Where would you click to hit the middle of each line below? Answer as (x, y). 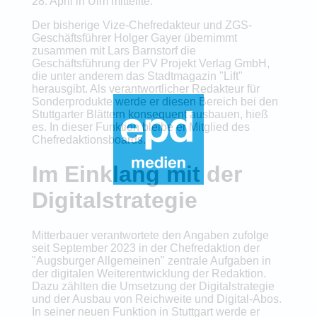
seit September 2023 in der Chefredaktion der (145, 248)
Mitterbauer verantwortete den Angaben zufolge (150, 235)
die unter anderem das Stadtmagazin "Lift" (137, 76)
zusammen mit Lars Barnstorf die (114, 50)
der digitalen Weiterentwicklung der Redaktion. (149, 273)
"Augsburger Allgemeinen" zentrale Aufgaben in (151, 260)
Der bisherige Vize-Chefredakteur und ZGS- (142, 25)
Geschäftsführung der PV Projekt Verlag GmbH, (150, 63)
